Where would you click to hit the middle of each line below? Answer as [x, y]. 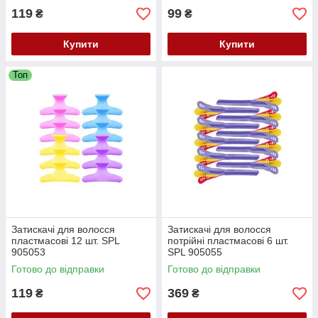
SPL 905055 [195, 252]
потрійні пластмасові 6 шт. [228, 241]
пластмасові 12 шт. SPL [65, 241]
